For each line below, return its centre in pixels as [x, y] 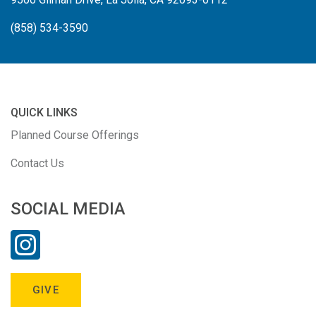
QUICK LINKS [44, 113]
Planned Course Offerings [75, 135]
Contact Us [37, 164]
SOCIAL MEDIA [68, 209]
